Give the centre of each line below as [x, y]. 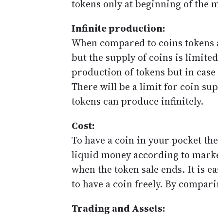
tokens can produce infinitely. [137, 101]
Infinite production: [118, 28]
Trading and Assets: [118, 208]
